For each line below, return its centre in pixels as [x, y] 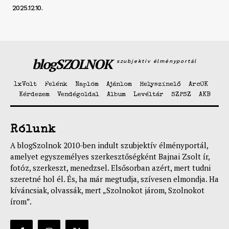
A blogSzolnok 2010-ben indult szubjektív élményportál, [109, 145]
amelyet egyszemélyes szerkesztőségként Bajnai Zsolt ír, [110, 157]
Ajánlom [119, 85]
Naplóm [87, 85]
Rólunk [33, 131]
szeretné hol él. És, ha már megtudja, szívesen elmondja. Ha [114, 179]
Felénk [56, 85]
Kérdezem [34, 95]
